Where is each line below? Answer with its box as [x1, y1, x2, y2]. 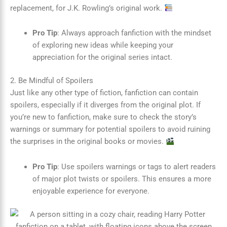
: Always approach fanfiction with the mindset [57, 28, 211, 38]
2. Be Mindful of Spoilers [10, 76, 93, 86]
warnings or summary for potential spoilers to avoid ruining [10, 125, 210, 134]
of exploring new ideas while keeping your [32, 41, 173, 50]
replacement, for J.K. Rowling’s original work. [10, 3, 164, 13]
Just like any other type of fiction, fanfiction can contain [10, 88, 198, 98]
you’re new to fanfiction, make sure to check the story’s [10, 112, 197, 122]
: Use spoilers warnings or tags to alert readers [57, 162, 216, 171]
